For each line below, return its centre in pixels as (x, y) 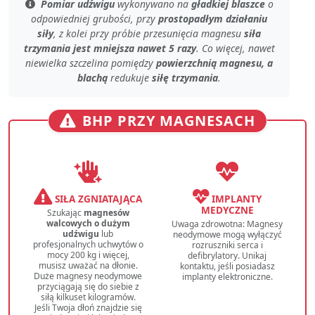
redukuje (130, 78)
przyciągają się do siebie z (88, 287)
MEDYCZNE (227, 210)
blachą (92, 78)
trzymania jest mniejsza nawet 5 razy (110, 49)
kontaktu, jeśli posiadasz (227, 266)
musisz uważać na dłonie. (88, 266)
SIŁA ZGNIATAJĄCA (97, 199)
